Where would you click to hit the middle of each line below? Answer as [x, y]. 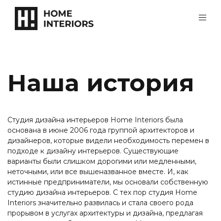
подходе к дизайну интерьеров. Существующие [93, 151]
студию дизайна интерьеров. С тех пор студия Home [102, 192]
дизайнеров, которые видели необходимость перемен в [108, 141]
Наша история [101, 83]
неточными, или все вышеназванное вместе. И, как [98, 172]
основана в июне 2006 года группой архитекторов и [101, 130]
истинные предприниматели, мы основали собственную [108, 182]
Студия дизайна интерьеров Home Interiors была [95, 120]
